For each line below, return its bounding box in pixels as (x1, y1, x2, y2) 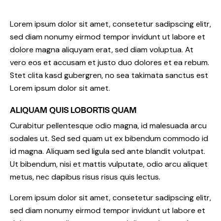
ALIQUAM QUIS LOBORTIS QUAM (10, 103, 137, 115)
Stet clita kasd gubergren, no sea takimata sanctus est (10, 70, 208, 80)
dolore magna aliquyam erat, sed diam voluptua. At (10, 44, 193, 55)
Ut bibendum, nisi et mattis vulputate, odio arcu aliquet (10, 158, 208, 169)
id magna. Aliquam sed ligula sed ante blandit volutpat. (10, 146, 205, 156)
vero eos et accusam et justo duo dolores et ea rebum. (10, 57, 209, 68)
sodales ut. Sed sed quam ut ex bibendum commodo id (10, 133, 208, 144)
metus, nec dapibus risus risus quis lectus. (10, 171, 160, 182)
